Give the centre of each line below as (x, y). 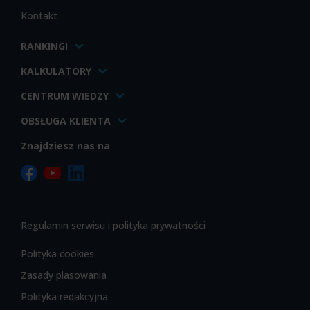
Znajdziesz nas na (65, 145)
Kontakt (39, 15)
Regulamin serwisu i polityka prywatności (113, 225)
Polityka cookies (57, 253)
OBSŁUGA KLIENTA (66, 120)
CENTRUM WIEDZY (65, 95)
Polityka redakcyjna (64, 296)
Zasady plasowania (64, 275)
